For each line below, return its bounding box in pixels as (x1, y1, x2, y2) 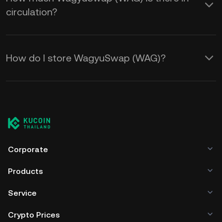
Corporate (8, 145, 48, 154)
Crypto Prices (8, 210, 60, 220)
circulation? (6, 6, 57, 18)
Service (8, 188, 37, 198)
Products (8, 166, 43, 176)
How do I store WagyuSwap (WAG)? (6, 52, 166, 64)
